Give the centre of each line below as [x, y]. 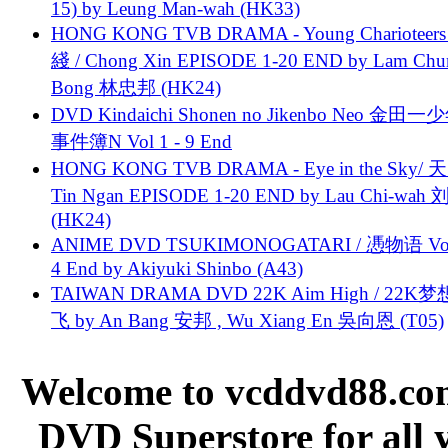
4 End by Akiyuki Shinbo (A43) [177, 268]
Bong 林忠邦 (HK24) [136, 87]
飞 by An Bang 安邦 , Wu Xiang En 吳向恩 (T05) [247, 320]
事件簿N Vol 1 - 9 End [141, 141]
